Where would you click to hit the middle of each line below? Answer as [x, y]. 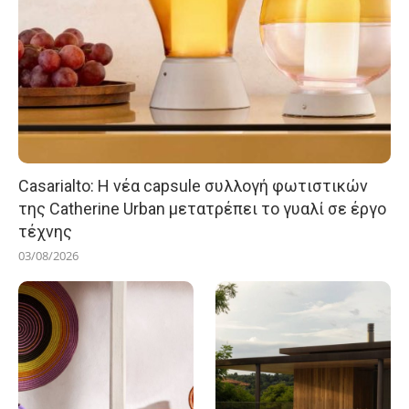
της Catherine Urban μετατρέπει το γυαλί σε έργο [202, 209]
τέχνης [45, 232]
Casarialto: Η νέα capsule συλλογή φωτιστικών [193, 186]
